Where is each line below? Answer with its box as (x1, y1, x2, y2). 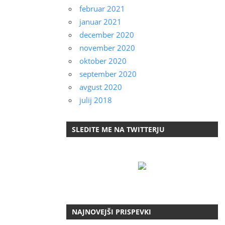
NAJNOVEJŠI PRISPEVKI (72, 207, 152, 217)
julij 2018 (79, 95, 112, 105)
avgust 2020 (79, 82, 122, 92)
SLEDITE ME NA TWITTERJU (72, 124, 165, 134)
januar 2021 (79, 17, 122, 27)
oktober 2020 (79, 56, 127, 66)
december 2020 (79, 30, 134, 40)
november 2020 (79, 43, 135, 53)
